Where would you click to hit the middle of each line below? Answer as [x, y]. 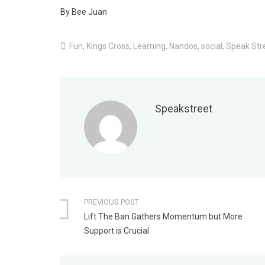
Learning [149, 46]
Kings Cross [108, 46]
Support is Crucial [117, 231]
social [212, 46]
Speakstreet [184, 109]
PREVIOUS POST [112, 202]
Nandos [183, 46]
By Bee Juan [84, 12]
